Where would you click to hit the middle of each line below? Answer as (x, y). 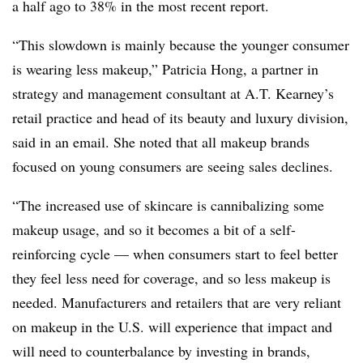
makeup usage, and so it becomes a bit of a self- (154, 230)
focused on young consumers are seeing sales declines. (175, 167)
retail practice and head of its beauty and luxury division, (180, 118)
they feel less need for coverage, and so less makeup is (171, 278)
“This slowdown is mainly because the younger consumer (181, 45)
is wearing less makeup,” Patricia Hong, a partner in (165, 69)
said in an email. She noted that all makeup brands (161, 142)
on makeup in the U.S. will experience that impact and (172, 327)
